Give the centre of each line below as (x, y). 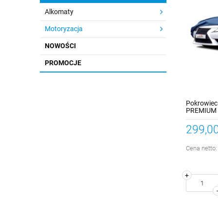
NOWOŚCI (60, 46)
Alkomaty (59, 12)
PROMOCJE (63, 63)
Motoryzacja (64, 29)
